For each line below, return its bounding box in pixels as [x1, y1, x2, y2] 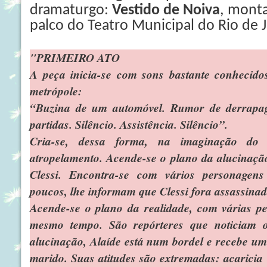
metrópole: [30, 83, 82, 99]
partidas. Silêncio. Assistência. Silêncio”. [30, 116, 228, 132]
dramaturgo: [30, 2, 113, 18]
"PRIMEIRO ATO [30, 49, 120, 66]
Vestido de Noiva [112, 2, 221, 18]
